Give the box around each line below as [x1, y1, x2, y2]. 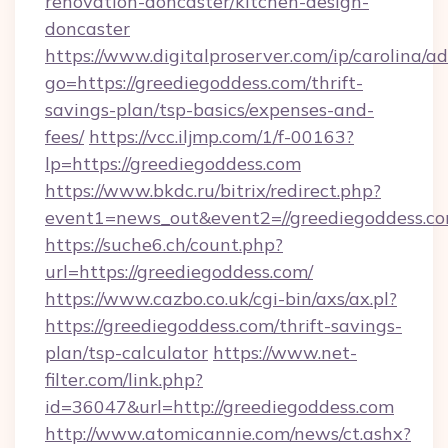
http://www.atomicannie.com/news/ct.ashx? [45, 422, 411, 445]
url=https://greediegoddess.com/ [45, 260, 313, 283]
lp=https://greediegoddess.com [45, 152, 301, 175]
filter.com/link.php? [45, 368, 203, 391]
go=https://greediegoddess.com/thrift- [45, 71, 363, 94]
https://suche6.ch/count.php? [45, 233, 283, 256]
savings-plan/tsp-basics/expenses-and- [45, 98, 374, 121]
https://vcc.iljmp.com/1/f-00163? [89, 125, 354, 148]
